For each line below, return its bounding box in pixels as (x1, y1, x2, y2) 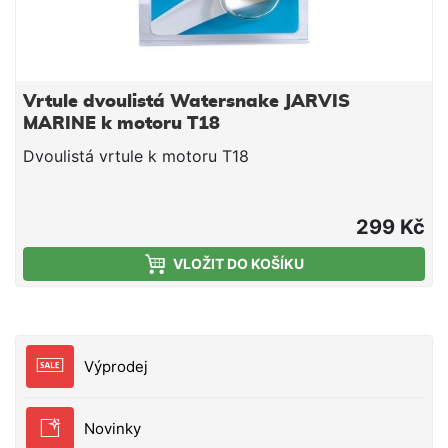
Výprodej (84, 356, 148, 376)
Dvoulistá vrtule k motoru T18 (23, 145, 249, 166)
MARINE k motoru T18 (23, 114, 220, 133)
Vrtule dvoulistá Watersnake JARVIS (23, 92, 350, 111)
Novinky (84, 418, 141, 438)
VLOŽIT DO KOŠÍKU (172, 254, 304, 272)
